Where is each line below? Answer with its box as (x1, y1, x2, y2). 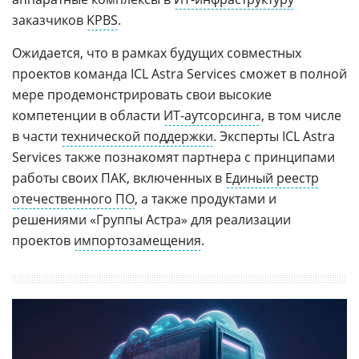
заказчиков (12, 11, 87, 29)
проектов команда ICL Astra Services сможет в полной (12, 65, 347, 83)
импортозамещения (74, 232, 201, 249)
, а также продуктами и (135, 190, 276, 208)
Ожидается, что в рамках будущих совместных (12, 44, 301, 62)
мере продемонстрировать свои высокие (12, 86, 272, 103)
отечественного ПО (12, 190, 135, 208)
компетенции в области (12, 107, 163, 124)
